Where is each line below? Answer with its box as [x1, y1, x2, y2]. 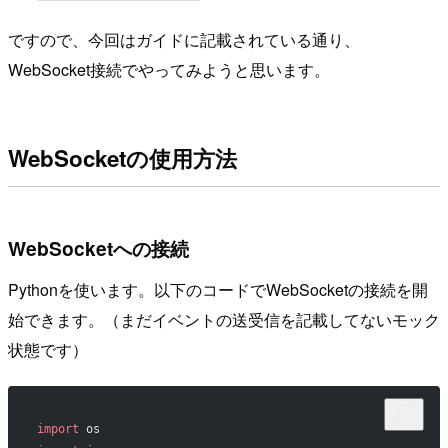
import [36, 422, 79, 437]
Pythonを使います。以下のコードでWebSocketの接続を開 [8, 278, 428, 302]
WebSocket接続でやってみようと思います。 [8, 58, 330, 82]
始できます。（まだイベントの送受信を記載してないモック [8, 308, 440, 332]
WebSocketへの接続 [8, 233, 189, 262]
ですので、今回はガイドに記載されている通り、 [8, 28, 360, 52]
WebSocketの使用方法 [8, 141, 237, 174]
